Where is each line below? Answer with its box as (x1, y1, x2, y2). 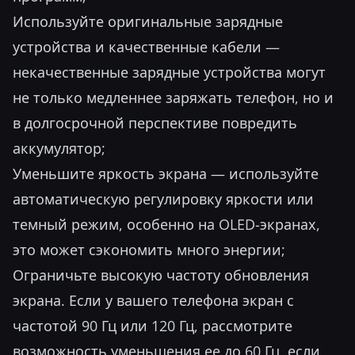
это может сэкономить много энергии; (13, 240, 285, 259)
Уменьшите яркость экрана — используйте (13, 164, 319, 183)
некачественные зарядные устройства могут (13, 63, 326, 82)
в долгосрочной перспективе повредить (13, 113, 297, 132)
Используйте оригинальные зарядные (13, 12, 283, 31)
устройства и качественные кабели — (13, 37, 280, 56)
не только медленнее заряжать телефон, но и (13, 88, 334, 107)
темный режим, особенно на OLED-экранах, (13, 215, 320, 234)
